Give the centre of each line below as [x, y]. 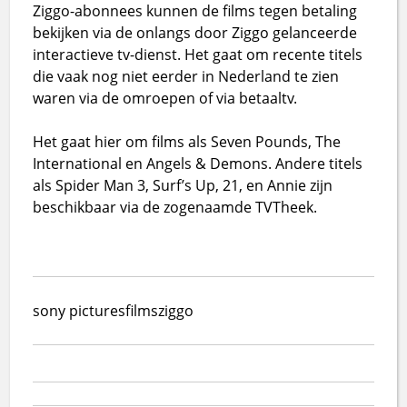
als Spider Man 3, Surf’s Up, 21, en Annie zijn [183, 185]
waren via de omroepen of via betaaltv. [165, 98]
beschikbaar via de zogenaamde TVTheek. [175, 207]
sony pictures [79, 310]
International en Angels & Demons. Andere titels [198, 163]
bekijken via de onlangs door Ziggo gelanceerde [195, 32]
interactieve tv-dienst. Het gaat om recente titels [198, 54]
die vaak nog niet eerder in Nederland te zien [186, 76]
